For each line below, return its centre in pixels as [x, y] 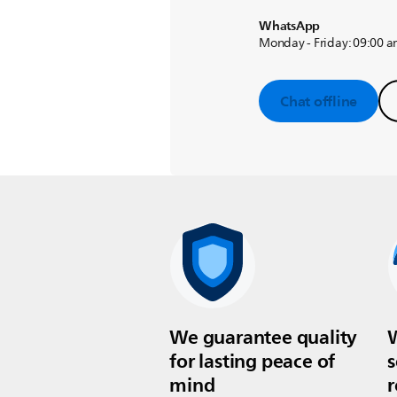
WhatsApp [290, 26]
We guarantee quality [264, 337]
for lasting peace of [253, 361]
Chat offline [319, 101]
